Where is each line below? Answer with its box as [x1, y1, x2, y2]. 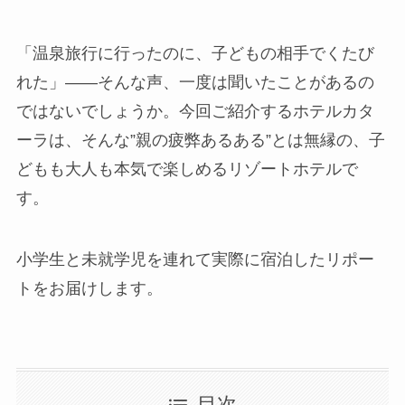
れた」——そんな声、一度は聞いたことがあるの [15, 73, 374, 92]
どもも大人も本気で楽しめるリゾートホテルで [15, 160, 358, 179]
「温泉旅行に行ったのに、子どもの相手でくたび [15, 44, 374, 63]
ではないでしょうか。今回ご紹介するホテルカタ [15, 102, 374, 121]
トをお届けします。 [15, 279, 163, 298]
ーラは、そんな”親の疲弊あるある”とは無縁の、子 [15, 131, 385, 150]
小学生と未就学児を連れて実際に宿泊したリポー [15, 250, 374, 269]
